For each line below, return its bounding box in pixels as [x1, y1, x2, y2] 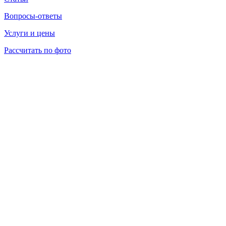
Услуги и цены [4, 29, 55, 38]
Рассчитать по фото [4, 46, 71, 55]
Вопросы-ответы [4, 12, 62, 21]
